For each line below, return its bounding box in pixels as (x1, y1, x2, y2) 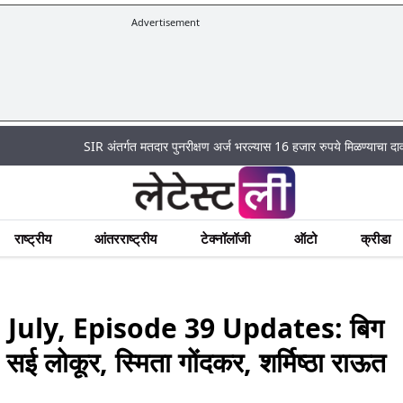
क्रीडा (360, 229, 390, 247)
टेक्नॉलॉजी (201, 229, 251, 247)
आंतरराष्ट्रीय (94, 229, 157, 247)
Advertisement (131, 15, 201, 29)
